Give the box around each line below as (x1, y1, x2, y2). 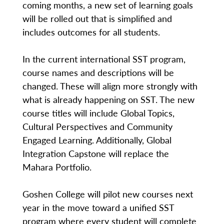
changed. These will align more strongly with (22, 79, 197, 92)
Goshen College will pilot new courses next (22, 187, 193, 200)
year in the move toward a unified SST (22, 201, 174, 213)
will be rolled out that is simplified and (22, 12, 172, 24)
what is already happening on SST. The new (22, 93, 194, 105)
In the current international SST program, (22, 52, 185, 65)
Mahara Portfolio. (22, 160, 91, 173)
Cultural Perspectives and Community (22, 120, 172, 132)
